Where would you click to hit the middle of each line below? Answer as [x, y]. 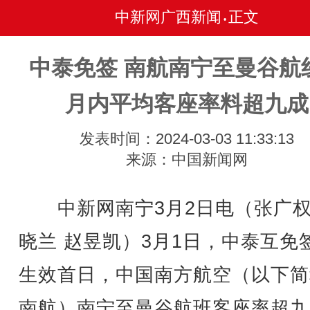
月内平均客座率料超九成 [187, 104]
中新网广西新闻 [168, 17]
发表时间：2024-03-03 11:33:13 [187, 139]
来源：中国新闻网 [187, 159]
